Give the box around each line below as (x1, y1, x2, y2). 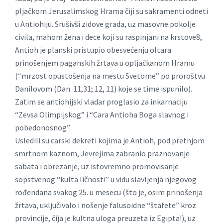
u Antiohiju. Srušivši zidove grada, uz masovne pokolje (15, 19, 196, 29)
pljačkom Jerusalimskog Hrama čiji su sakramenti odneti (15, 6, 208, 16)
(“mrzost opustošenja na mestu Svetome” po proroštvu (15, 71, 205, 81)
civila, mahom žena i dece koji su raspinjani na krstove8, (15, 32, 202, 42)
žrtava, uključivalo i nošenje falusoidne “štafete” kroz (15, 200, 196, 211)
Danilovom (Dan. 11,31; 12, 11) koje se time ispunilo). (15, 84, 192, 94)
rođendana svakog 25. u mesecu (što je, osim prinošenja (15, 187, 203, 198)
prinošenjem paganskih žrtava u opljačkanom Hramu (15, 58, 195, 68)
